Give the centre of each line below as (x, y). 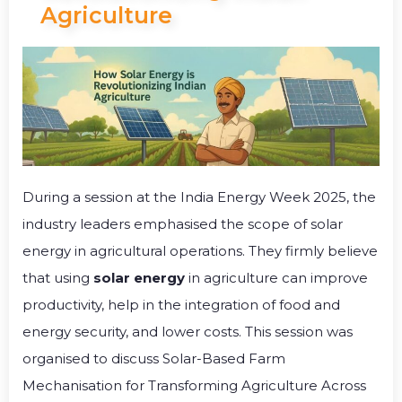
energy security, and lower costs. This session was (188, 331)
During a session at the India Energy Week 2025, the (199, 197)
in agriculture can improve (276, 277)
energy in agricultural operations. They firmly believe (200, 250)
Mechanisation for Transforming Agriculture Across (194, 385)
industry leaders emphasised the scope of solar (183, 223)
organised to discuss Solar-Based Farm (156, 358)
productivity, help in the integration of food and (181, 304)
